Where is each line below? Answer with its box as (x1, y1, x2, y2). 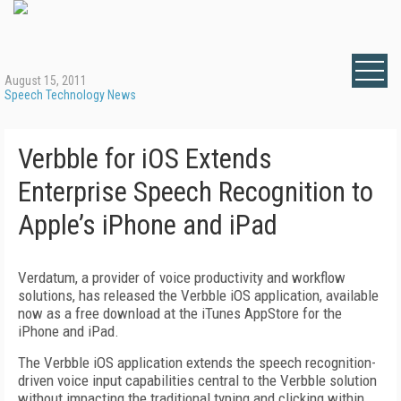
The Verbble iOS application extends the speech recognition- (18, 354, 376, 371)
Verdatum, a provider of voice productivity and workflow (18, 269, 346, 286)
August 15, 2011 (4, 73, 87, 88)
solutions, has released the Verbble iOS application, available (18, 286, 379, 304)
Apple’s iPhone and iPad (18, 209, 277, 242)
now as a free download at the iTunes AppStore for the (18, 304, 342, 322)
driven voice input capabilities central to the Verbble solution (18, 371, 377, 389)
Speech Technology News (4, 88, 136, 102)
